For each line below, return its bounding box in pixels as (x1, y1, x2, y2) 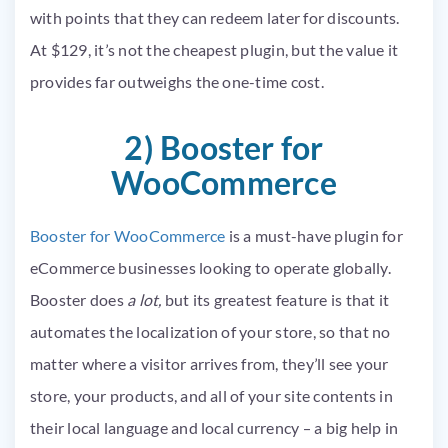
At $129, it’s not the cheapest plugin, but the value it (30, 39, 399, 59)
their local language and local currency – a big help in (30, 417, 399, 437)
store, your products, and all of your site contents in (30, 385, 393, 405)
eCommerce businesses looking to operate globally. (30, 257, 391, 277)
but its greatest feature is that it (161, 289, 390, 309)
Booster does (30, 289, 128, 309)
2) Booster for (124, 127, 324, 167)
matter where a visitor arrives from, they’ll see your (30, 353, 389, 373)
